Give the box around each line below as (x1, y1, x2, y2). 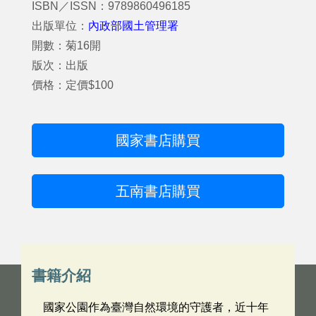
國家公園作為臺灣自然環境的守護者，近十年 (43, 301, 269, 313)
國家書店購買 (116, 133, 200, 148)
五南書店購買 (116, 183, 200, 199)
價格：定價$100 (32, 79, 114, 91)
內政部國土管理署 (88, 20, 178, 32)
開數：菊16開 (32, 39, 101, 51)
